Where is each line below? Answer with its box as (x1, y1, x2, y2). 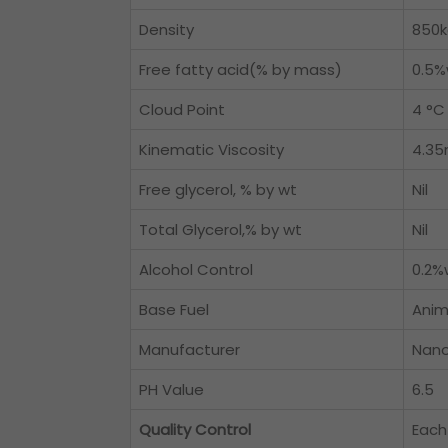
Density (139, 19, 194, 40)
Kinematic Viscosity (139, 139, 284, 160)
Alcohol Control (139, 259, 253, 280)
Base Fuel (139, 299, 209, 320)
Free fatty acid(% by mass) (139, 59, 342, 80)
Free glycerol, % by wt (139, 179, 297, 200)
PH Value (139, 379, 204, 400)
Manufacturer (139, 339, 240, 360)
